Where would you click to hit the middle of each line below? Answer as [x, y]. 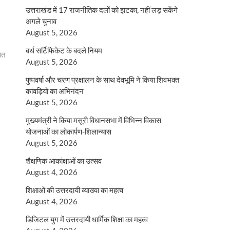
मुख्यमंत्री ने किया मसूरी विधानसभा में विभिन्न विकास [93, 120]
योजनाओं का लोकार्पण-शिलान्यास [69, 131]
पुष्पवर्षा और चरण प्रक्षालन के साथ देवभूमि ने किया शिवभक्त [102, 80]
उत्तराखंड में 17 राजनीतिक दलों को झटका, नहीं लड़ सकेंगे [102, 10]
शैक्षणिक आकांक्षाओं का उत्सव [64, 161]
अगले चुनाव [41, 21]
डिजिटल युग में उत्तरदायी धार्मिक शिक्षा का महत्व [87, 219]
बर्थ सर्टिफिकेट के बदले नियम [64, 50]
